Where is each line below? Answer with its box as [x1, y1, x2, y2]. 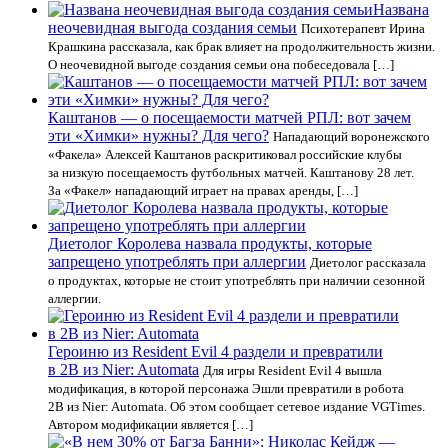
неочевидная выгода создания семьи [48, 19, 297, 36]
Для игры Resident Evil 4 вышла [203, 363, 382, 378]
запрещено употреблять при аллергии [48, 253, 306, 270]
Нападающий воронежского [273, 129, 430, 144]
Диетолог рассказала [310, 255, 426, 270]
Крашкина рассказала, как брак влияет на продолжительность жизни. [48, 39, 435, 54]
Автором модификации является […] [48, 417, 253, 432]
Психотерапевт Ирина [301, 21, 425, 36]
